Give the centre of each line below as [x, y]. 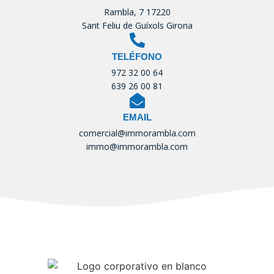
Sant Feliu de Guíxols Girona [137, 26]
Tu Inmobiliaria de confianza [137, 245]
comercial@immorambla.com [137, 133]
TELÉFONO [137, 57]
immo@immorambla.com [137, 147]
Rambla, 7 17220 [137, 12]
